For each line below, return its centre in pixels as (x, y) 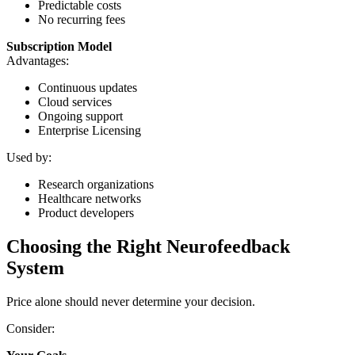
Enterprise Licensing (90, 130)
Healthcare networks (90, 198)
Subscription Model (59, 46)
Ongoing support (80, 116)
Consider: (31, 328)
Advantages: (38, 61)
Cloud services (75, 102)
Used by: (29, 157)
